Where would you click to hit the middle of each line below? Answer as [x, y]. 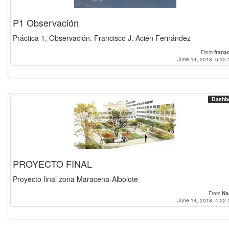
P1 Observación [46, 22]
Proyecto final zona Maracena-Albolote [75, 179]
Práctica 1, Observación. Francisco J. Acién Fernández [102, 38]
